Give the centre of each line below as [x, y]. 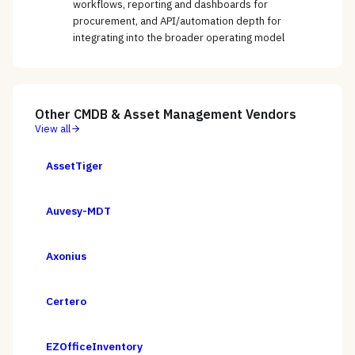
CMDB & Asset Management [158, 115]
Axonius [66, 256]
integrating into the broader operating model [179, 38]
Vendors [269, 115]
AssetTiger [74, 166]
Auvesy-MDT [78, 211]
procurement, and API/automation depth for [177, 21]
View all [53, 129]
